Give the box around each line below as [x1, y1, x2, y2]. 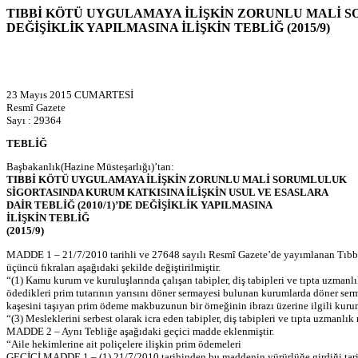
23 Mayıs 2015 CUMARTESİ [6, 88, 133, 101]
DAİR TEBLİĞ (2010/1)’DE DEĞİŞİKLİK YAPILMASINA [6, 199, 272, 212]
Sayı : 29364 [6, 113, 62, 126]
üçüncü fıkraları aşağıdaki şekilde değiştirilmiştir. [6, 261, 221, 273]
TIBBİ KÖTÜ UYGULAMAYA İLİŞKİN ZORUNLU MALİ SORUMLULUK [6, 173, 347, 186]
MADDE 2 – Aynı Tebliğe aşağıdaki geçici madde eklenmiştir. [6, 324, 274, 337]
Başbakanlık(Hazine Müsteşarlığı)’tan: [6, 161, 174, 173]
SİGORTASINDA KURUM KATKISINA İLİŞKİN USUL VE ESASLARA [6, 186, 328, 199]
